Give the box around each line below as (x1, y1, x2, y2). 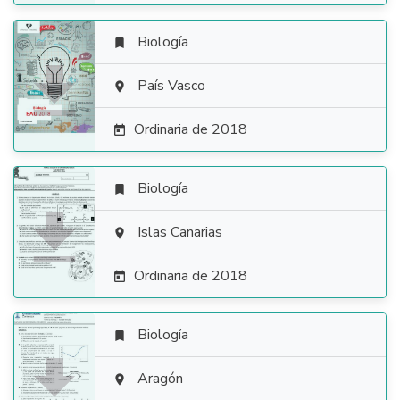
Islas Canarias (137, 222, 222, 242)
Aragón (137, 369, 183, 388)
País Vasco (137, 76, 205, 96)
